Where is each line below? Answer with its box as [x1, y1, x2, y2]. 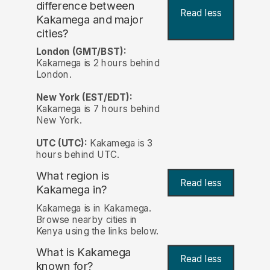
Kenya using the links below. [36, 225, 159, 237]
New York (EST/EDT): [36, 92, 133, 104]
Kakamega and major [36, 13, 143, 27]
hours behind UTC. [36, 149, 119, 161]
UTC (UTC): [36, 137, 87, 149]
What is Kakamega [36, 245, 131, 259]
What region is [36, 169, 110, 183]
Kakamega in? [36, 183, 107, 197]
